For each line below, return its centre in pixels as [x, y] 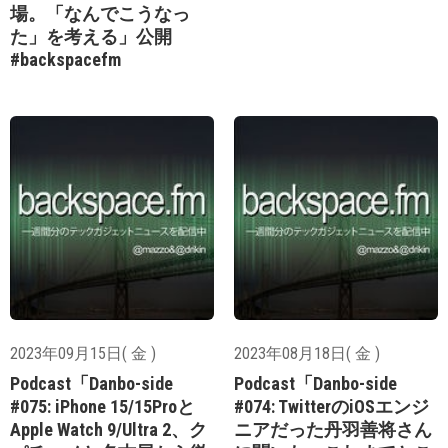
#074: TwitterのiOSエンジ [331, 406]
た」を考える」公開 [91, 36]
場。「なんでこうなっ [100, 13]
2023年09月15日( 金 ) [83, 353]
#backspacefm [65, 59]
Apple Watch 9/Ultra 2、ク [108, 429]
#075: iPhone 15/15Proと [102, 406]
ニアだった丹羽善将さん [333, 429]
